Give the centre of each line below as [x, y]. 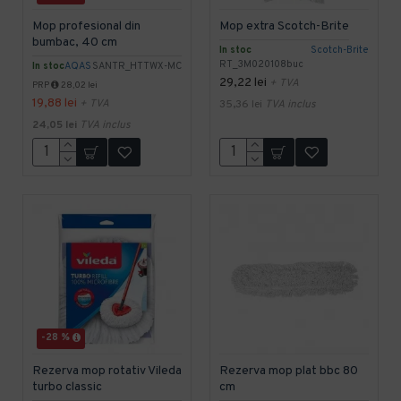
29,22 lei [243, 82]
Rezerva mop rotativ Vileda [107, 371]
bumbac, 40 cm [75, 42]
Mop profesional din [86, 26]
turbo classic [67, 387]
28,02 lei [78, 85]
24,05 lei [55, 125]
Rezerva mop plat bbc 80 [288, 371]
